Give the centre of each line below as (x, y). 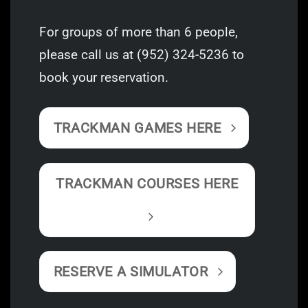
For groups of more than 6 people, (138, 32)
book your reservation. (103, 77)
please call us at (88, 55)
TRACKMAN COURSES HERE (147, 183)
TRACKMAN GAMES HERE (137, 128)
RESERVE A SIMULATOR (131, 271)
